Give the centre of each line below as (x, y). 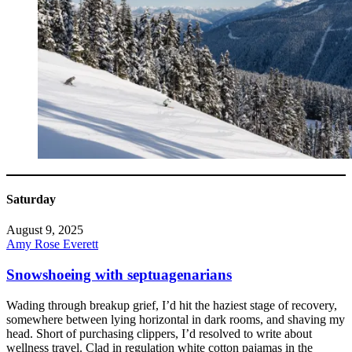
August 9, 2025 (45, 230)
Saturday (31, 200)
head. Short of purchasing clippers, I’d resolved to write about (159, 333)
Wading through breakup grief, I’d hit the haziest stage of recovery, (172, 305)
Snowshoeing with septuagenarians (119, 275)
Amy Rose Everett (52, 244)
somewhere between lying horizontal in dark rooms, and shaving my (176, 319)
